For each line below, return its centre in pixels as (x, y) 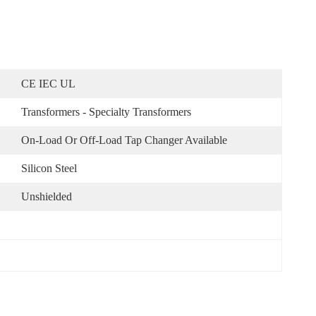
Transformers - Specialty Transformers (106, 112)
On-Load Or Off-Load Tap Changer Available (124, 140)
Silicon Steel (49, 168)
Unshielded (47, 196)
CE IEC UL (48, 84)
